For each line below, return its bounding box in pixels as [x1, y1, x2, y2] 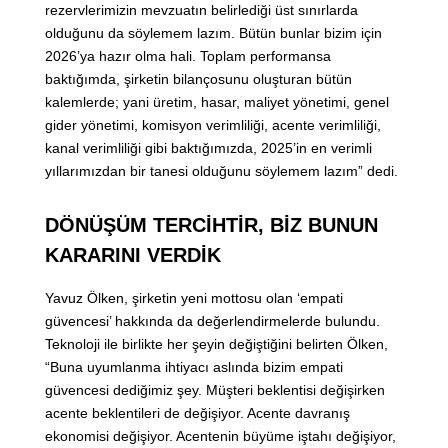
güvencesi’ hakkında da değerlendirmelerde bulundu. [45, 313, 380, 330]
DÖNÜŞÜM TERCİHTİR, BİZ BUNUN [45, 214, 378, 237]
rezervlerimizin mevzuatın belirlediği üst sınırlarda [45, 2, 358, 19]
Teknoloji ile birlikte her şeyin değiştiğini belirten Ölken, [45, 336, 388, 353]
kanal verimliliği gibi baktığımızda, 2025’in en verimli [45, 140, 372, 157]
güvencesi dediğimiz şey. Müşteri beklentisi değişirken [45, 382, 385, 399]
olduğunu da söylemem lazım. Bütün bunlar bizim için [45, 25, 382, 42]
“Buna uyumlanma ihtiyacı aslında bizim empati [45, 359, 343, 376]
